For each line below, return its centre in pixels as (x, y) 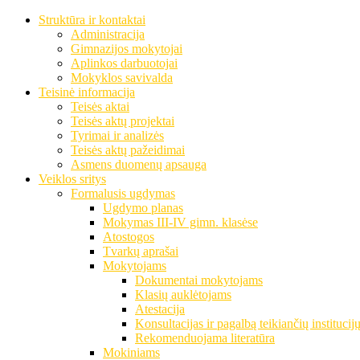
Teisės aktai (100, 106)
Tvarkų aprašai (141, 251)
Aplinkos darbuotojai (124, 63)
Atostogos (129, 237)
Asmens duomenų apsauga (139, 164)
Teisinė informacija (87, 92)
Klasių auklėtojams (183, 295)
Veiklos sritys (72, 179)
